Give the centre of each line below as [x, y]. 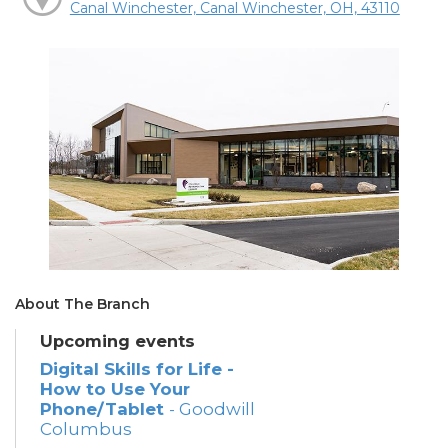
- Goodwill [212, 408]
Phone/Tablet [104, 408]
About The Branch [82, 303]
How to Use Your [115, 388]
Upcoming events [117, 340]
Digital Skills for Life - [137, 368]
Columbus [86, 428]
